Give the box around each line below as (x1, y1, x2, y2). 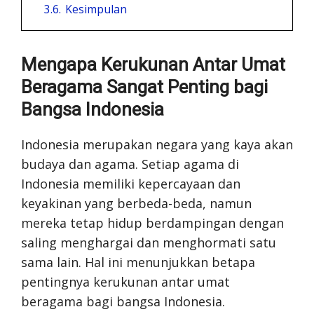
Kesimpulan (65, 1, 127, 17)
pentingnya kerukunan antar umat (21, 273, 230, 290)
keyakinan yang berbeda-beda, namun (21, 195, 252, 212)
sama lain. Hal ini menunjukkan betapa (21, 254, 255, 271)
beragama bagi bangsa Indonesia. (21, 293, 225, 310)
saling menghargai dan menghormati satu (21, 234, 276, 251)
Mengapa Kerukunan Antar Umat (21, 54, 285, 75)
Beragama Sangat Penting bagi (21, 76, 268, 97)
